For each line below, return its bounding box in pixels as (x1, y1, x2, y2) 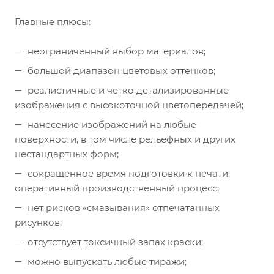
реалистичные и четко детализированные (28, 84, 229, 97)
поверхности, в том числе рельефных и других (15, 133, 235, 146)
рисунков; (15, 217, 62, 229)
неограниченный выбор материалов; (28, 45, 206, 57)
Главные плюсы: (15, 16, 91, 28)
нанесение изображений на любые (28, 119, 196, 131)
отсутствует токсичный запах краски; (28, 236, 203, 248)
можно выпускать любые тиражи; (28, 256, 187, 268)
